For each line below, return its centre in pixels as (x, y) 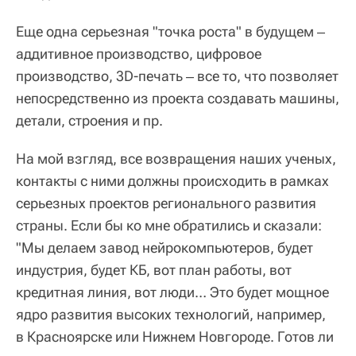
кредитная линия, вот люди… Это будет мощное (172, 292)
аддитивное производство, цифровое (139, 54)
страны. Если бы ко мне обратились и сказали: (169, 226)
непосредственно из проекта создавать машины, (178, 99)
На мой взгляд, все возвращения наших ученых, (176, 159)
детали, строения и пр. (89, 121)
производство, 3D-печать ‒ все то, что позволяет (177, 76)
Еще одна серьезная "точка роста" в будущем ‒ (170, 32)
